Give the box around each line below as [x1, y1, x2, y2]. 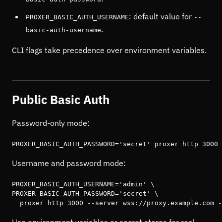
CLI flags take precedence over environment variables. [12, 45, 207, 55]
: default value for [129, 11, 194, 21]
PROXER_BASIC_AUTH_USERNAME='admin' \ [12, 180, 155, 188]
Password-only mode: [12, 118, 90, 128]
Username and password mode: [12, 158, 126, 168]
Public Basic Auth [12, 92, 110, 108]
